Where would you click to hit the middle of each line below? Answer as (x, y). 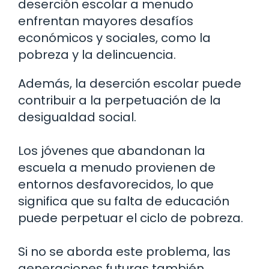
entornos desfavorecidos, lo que (116, 185)
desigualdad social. (77, 117)
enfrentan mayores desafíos (106, 21)
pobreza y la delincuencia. (97, 55)
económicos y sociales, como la (114, 38)
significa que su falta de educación (124, 201)
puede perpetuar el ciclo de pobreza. (131, 218)
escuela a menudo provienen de (117, 168)
